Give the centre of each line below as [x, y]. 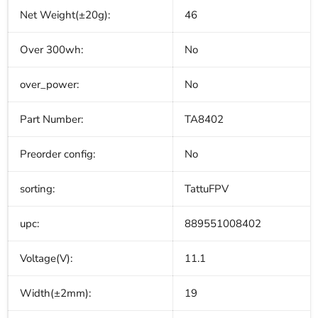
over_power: [49, 85]
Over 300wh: [51, 50]
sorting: [37, 189]
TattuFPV [207, 189]
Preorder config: [57, 154]
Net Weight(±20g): [65, 15]
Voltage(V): [46, 259]
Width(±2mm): [55, 294]
